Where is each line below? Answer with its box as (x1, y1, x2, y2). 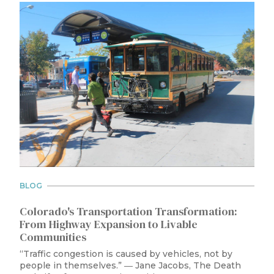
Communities (20, 229, 86, 245)
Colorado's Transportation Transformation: (20, 203, 237, 219)
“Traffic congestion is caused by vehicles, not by (20, 248, 232, 259)
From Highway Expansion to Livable (20, 216, 198, 232)
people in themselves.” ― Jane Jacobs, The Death (20, 259, 241, 271)
